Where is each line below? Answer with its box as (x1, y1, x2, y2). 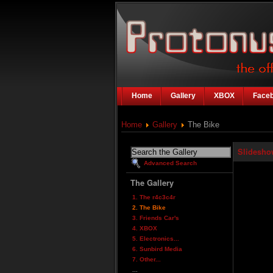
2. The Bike (132, 204, 166, 211)
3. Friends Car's (132, 214, 179, 222)
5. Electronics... (132, 235, 179, 243)
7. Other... (132, 256, 161, 263)
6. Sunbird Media (132, 246, 182, 253)
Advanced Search (143, 159, 197, 166)
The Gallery (130, 177, 174, 188)
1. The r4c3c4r (132, 194, 175, 201)
